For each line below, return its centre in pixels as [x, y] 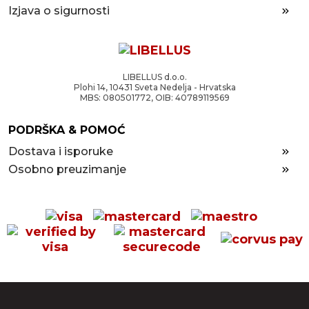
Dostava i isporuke [60, 151]
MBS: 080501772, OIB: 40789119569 [154, 98]
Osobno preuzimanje [67, 169]
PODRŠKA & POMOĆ [67, 130]
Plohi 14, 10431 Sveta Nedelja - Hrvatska [154, 87]
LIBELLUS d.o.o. [154, 77]
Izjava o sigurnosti [59, 11]
